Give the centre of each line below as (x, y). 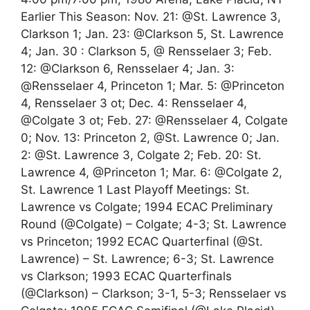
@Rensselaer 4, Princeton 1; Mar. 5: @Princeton (153, 86)
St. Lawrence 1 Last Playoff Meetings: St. (135, 190)
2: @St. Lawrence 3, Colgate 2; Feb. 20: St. (141, 155)
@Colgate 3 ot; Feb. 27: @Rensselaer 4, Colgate (154, 120)
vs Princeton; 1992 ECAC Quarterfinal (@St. (142, 241)
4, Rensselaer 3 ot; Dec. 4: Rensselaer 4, (134, 103)
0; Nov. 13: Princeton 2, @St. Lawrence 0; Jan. (150, 138)
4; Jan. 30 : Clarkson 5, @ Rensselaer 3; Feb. (146, 51)
